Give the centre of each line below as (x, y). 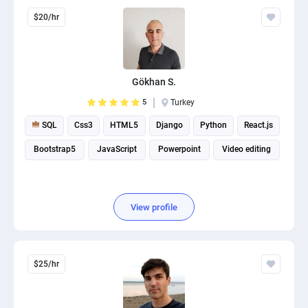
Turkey (183, 102)
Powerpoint (179, 149)
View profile (154, 207)
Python (213, 125)
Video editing (246, 149)
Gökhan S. (154, 82)
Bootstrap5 (55, 149)
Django (169, 125)
